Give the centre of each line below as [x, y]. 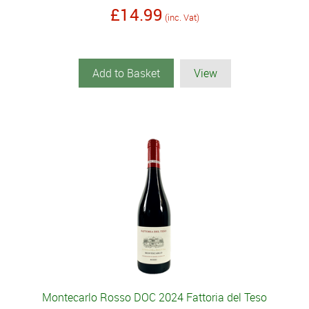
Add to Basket [126, 73]
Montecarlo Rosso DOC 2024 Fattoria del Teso [154, 298]
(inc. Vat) [182, 18]
